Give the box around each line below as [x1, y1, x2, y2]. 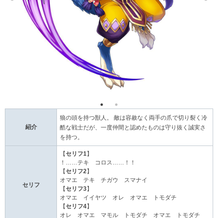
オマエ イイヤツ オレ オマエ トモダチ [60, 195, 177, 201]
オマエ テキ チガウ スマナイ [60, 177, 147, 183]
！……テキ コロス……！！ [60, 160, 136, 166]
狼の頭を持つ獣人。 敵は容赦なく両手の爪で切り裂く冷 [60, 115, 207, 121]
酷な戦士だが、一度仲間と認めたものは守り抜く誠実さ [60, 125, 206, 131]
